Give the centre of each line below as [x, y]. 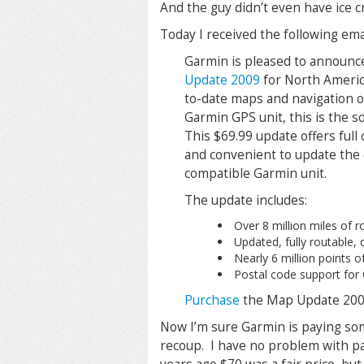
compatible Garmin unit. [256, 173]
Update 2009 [222, 80]
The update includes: [246, 200]
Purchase [212, 300]
